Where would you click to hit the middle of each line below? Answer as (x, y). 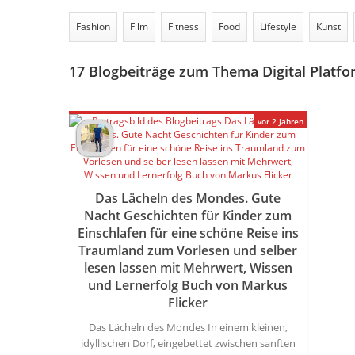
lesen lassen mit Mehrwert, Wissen (188, 268)
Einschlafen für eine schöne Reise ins (188, 233)
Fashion (93, 27)
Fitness (183, 27)
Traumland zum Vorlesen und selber (188, 250)
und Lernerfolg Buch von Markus (188, 285)
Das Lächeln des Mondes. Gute (188, 198)
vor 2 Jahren (281, 121)
